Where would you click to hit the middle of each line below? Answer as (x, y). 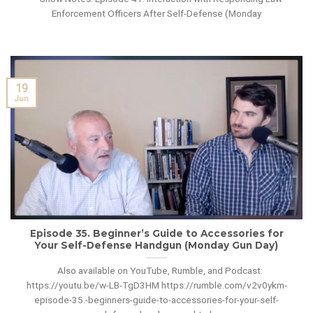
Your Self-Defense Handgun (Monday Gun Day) (156, 246)
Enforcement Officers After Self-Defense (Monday (156, 13)
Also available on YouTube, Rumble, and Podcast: (156, 271)
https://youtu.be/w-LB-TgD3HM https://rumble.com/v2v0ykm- (156, 285)
